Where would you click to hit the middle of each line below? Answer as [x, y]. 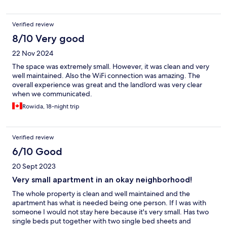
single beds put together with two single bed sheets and [102, 221]
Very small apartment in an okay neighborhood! [102, 180]
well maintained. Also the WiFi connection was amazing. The [106, 76]
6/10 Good [37, 152]
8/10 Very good [48, 39]
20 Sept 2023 [34, 166]
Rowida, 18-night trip [51, 107]
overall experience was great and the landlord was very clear [107, 85]
